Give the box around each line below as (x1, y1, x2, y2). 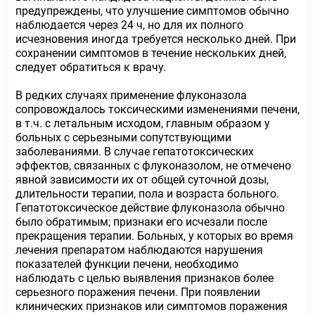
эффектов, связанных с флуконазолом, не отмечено (15, 159, 291, 172)
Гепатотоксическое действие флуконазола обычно (15, 201, 285, 214)
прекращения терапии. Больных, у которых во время (15, 229, 293, 243)
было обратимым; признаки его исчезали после (15, 215, 267, 229)
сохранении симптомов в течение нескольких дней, (15, 46, 286, 60)
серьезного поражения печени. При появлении (15, 285, 260, 299)
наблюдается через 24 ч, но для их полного (15, 18, 243, 32)
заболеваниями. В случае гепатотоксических (15, 145, 254, 158)
